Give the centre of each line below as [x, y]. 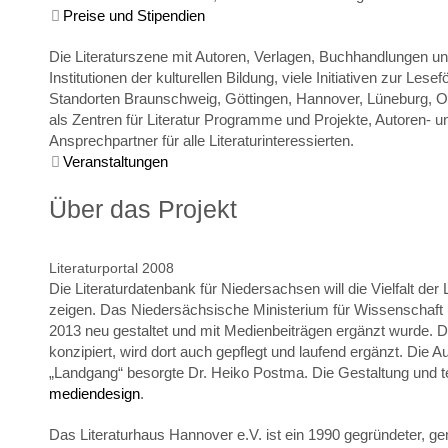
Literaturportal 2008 [111, 268]
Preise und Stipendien [134, 15]
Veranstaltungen [115, 161]
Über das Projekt [143, 209]
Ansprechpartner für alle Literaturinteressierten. [201, 140]
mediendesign [94, 393]
